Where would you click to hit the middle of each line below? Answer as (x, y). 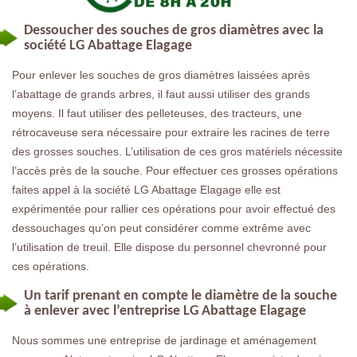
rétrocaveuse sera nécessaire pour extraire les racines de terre (171, 132)
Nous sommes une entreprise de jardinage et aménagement (164, 340)
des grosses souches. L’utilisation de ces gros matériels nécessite (177, 151)
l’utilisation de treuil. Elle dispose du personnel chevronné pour (169, 247)
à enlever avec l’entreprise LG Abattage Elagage (165, 311)
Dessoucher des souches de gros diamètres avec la (174, 30)
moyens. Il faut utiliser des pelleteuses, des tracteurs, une (157, 113)
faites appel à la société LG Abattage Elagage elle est (146, 189)
